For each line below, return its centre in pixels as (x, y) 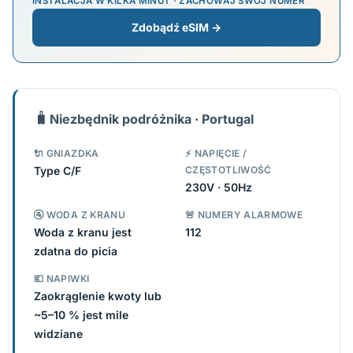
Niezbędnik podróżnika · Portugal (152, 119)
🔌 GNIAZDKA (67, 153)
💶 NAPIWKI (62, 279)
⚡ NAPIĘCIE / (216, 153)
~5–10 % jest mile (81, 315)
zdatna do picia (76, 251)
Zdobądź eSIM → (176, 27)
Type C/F (58, 171)
